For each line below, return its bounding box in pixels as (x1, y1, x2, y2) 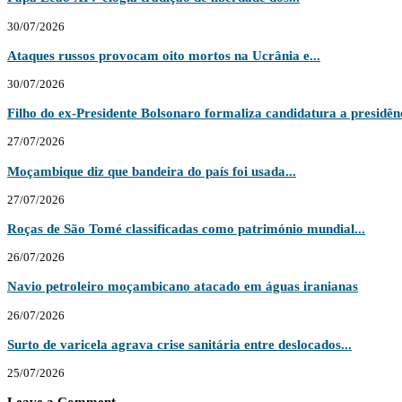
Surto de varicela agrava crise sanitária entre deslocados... (7, 336, 352, 352)
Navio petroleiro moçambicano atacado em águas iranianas (7, 278, 358, 294)
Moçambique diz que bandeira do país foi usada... (7, 162, 296, 179)
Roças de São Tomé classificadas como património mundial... (7, 221, 365, 237)
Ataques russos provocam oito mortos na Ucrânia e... (7, 47, 320, 63)
